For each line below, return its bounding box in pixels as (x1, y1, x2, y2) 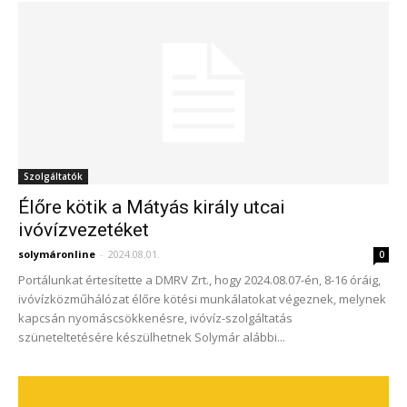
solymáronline (18, 247, 95, 262)
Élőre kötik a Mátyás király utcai (18, 196, 285, 219)
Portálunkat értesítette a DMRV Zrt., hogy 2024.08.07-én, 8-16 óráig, (18, 272, 381, 289)
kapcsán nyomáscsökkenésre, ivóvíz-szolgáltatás (18, 310, 293, 327)
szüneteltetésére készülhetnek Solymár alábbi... (18, 329, 285, 346)
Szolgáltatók (24, 170, 83, 184)
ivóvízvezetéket (18, 219, 149, 242)
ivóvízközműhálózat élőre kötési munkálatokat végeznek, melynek (18, 291, 386, 308)
